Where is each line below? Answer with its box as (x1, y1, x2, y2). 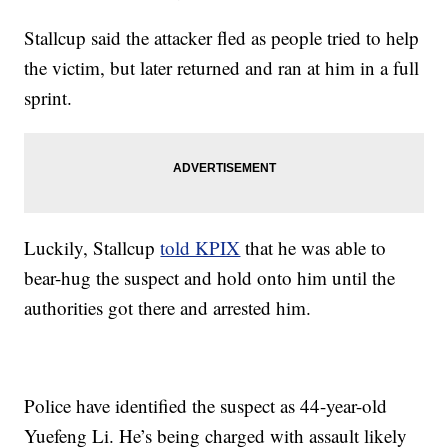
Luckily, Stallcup (24, 235, 161, 261)
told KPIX (160, 235, 241, 261)
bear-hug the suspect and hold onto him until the (24, 265, 396, 291)
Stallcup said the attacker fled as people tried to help (24, 25, 420, 51)
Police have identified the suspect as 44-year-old (24, 393, 388, 419)
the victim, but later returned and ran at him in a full (24, 55, 420, 81)
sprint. (24, 85, 73, 111)
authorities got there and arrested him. (24, 295, 312, 321)
